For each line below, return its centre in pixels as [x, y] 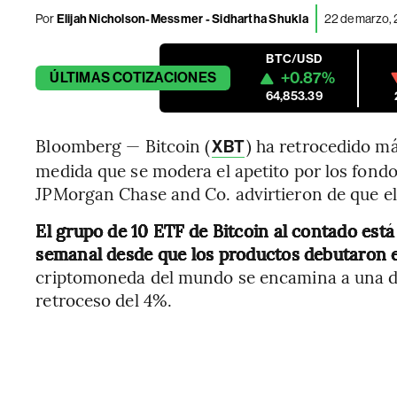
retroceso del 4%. [104, 300]
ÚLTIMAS [80, 78]
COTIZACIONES [165, 78]
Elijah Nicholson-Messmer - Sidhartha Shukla [181, 19]
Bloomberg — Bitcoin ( [123, 146]
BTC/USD [294, 59]
